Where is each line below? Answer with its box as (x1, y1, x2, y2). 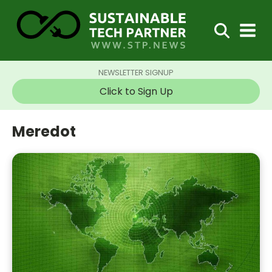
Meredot (12, 121, 76, 141)
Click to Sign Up (99, 84, 173, 98)
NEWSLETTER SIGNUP (98, 67, 174, 78)
